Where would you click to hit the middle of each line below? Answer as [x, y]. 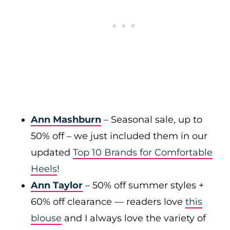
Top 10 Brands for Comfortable [143, 152]
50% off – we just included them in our [119, 136]
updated [52, 152]
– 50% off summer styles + [145, 185]
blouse [46, 218]
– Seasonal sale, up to [152, 120]
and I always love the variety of [134, 218]
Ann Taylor [57, 185]
